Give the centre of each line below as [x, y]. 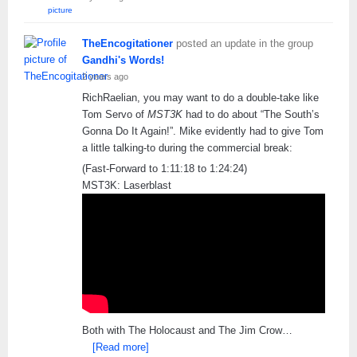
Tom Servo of [115, 115]
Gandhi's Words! [123, 61]
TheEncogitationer [127, 44]
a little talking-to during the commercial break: [187, 148]
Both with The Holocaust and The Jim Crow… [187, 331]
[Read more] [121, 347]
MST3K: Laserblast [127, 186]
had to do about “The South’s [251, 115]
